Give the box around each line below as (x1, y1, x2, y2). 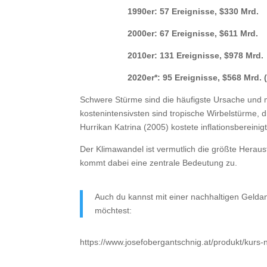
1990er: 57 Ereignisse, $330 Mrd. (128, 7, 259, 17)
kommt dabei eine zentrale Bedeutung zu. (80, 158, 238, 168)
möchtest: (95, 206, 132, 216)
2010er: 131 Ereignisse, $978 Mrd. (128, 51, 264, 61)
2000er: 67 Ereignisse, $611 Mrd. (128, 29, 259, 39)
